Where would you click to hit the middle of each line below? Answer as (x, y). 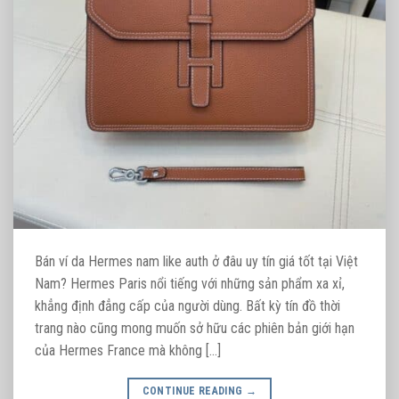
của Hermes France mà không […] (128, 350)
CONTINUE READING (194, 391)
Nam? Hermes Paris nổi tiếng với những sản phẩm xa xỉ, (190, 283)
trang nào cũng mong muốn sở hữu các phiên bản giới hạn (195, 328)
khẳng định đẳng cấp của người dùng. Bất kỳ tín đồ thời (187, 305)
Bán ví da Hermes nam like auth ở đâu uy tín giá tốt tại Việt (196, 261)
